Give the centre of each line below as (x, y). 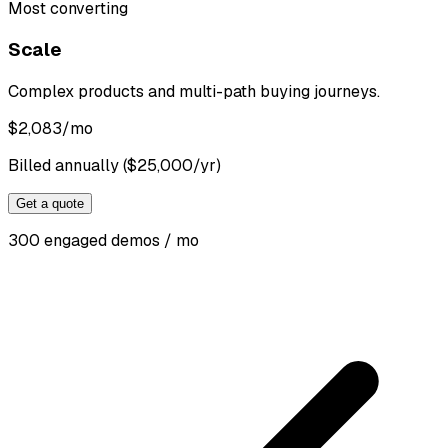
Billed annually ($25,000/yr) (114, 166)
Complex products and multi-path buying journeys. (194, 92)
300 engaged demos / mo (103, 241)
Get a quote (50, 204)
